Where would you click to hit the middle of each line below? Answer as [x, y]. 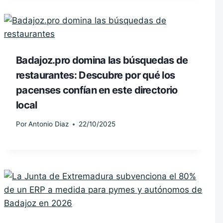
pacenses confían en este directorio [97, 90]
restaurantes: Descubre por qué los [96, 75]
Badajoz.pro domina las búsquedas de [102, 60]
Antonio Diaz [49, 124]
